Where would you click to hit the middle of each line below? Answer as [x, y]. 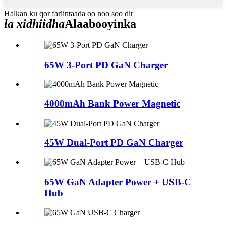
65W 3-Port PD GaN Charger [106, 65]
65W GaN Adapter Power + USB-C [118, 182]
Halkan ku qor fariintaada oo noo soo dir [69, 13]
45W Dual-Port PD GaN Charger [114, 143]
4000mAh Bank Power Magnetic [112, 103]
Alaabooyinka [100, 23]
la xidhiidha [34, 23]
